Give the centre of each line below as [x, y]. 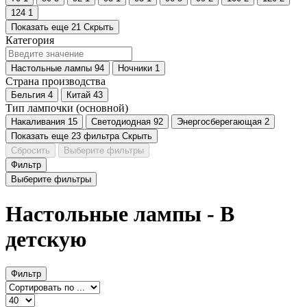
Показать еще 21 [47, 27]
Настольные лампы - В [14, 213]
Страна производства [56, 82]
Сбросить [30, 151]
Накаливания [38, 122]
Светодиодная [121, 122]
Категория [30, 40]
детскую [46, 239]
